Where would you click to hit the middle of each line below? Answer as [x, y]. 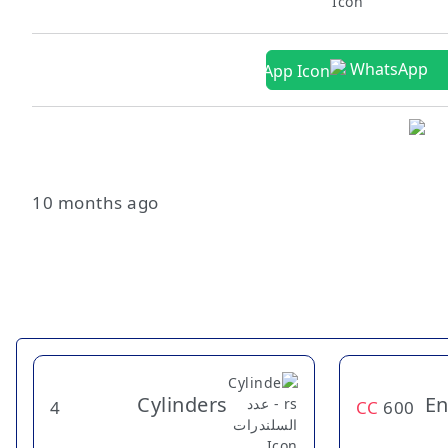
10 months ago [95, 202]
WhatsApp [389, 69]
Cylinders [182, 405]
